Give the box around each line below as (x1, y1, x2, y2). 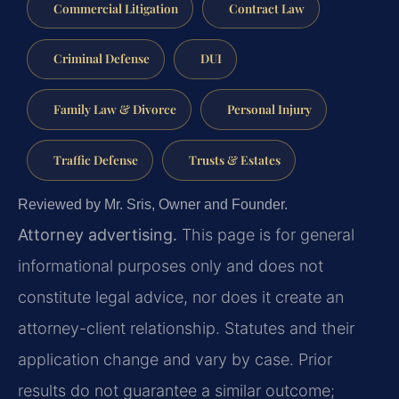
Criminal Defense (53, 50, 150, 67)
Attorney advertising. (18, 224, 177, 244)
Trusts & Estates (188, 151, 281, 167)
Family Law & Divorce (53, 101, 176, 118)
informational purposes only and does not (18, 256, 323, 275)
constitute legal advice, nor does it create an (18, 287, 344, 306)
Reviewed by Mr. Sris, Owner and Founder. (18, 196, 288, 212)
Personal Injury (226, 101, 312, 118)
